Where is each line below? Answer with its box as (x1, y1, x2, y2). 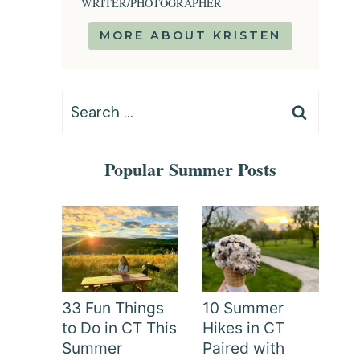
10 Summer (202, 298, 284, 318)
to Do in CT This (62, 318, 177, 338)
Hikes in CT (202, 318, 284, 338)
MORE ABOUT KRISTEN (100, 28, 281, 43)
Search (61, 94, 110, 115)
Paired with (202, 338, 284, 358)
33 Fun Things (62, 298, 164, 318)
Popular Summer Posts (104, 156, 276, 183)
